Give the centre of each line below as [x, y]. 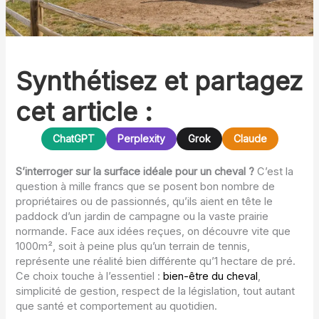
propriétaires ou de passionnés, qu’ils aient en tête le [145, 202]
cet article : [84, 112]
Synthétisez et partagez [159, 82]
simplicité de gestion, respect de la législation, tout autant [156, 292]
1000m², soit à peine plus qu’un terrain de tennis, [133, 247]
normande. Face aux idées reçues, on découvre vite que [153, 232]
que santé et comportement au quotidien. [117, 307]
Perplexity [141, 139]
